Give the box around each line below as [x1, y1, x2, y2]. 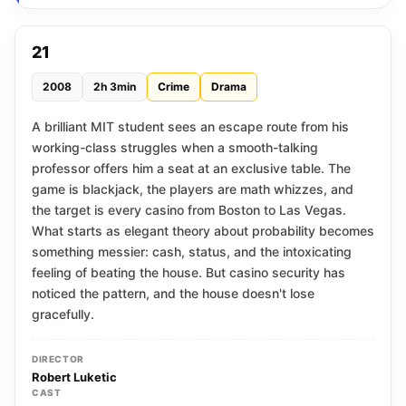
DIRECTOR [32, 353, 84, 364]
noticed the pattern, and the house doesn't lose [32, 285, 314, 301]
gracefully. [32, 306, 94, 322]
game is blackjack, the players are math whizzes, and [32, 181, 353, 197]
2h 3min [93, 80, 136, 93]
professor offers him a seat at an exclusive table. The [32, 160, 351, 176]
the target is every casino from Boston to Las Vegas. [32, 202, 346, 217]
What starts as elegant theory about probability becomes [32, 223, 374, 238]
